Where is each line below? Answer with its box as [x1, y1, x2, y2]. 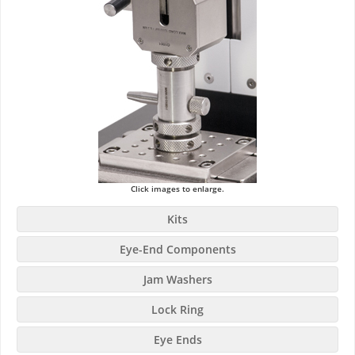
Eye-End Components [119, 242, 236, 258]
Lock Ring [151, 302, 204, 318]
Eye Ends [153, 332, 202, 348]
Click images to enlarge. [131, 183, 224, 195]
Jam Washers [143, 272, 212, 288]
